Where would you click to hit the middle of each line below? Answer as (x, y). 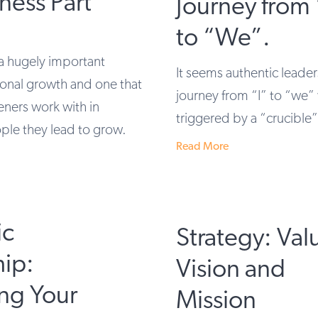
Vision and (231, 271)
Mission (216, 302)
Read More (202, 147)
